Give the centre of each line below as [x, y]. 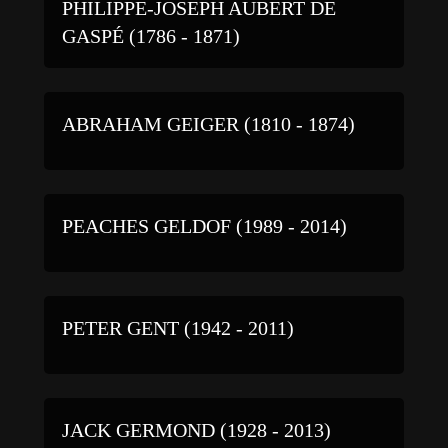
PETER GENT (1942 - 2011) [178, 327]
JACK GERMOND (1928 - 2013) [196, 429]
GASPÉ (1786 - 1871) [151, 35]
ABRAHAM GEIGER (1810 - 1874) [208, 123]
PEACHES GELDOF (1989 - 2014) [204, 225]
